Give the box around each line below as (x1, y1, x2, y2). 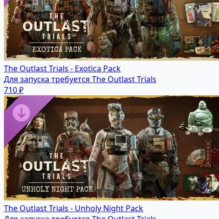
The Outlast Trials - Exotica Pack (4, 63, 121, 74)
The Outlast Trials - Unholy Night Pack (4, 203, 143, 214)
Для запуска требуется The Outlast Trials (4, 74, 156, 85)
